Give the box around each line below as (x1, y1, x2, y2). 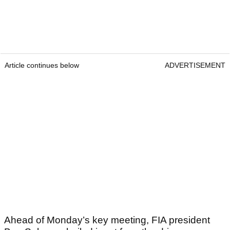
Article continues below (5, 61, 79, 70)
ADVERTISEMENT (165, 61, 225, 70)
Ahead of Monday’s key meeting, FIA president (4, 215, 210, 226)
